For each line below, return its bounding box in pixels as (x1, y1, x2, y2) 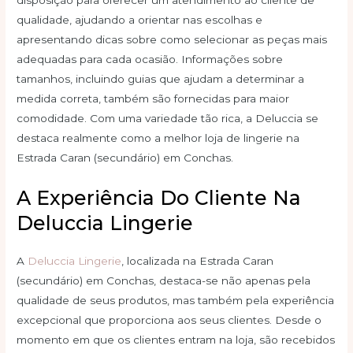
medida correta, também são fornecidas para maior (17, 92, 290, 106)
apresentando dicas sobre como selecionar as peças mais (17, 33, 328, 46)
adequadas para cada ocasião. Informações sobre (17, 53, 284, 66)
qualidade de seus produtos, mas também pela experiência (17, 294, 335, 307)
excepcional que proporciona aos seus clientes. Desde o (17, 314, 322, 327)
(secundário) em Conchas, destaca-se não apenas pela (17, 274, 311, 288)
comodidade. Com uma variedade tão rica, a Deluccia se (17, 112, 319, 125)
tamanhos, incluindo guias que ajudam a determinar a (17, 72, 305, 86)
